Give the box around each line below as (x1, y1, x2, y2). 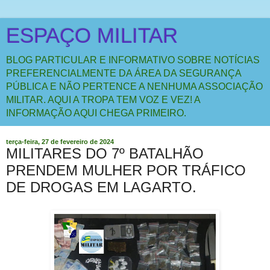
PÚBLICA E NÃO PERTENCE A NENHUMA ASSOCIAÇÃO (6, 81, 263, 92)
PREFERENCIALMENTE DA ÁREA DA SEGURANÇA (6, 68, 241, 78)
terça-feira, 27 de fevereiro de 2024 (6, 138, 114, 145)
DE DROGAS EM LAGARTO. (6, 179, 196, 195)
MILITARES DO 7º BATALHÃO (6, 145, 204, 162)
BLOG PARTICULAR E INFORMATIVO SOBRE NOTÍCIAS (6, 55, 260, 65)
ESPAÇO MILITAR (6, 24, 178, 47)
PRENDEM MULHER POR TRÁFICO (6, 162, 246, 178)
